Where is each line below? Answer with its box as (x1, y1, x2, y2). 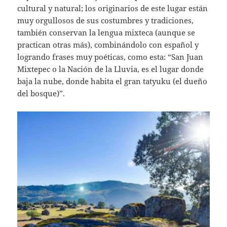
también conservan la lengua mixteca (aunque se (17, 27, 196, 37)
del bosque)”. (17, 88, 65, 98)
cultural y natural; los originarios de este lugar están (17, 3, 208, 13)
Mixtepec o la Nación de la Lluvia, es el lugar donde (17, 63, 204, 74)
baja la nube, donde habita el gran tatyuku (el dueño (17, 75, 208, 86)
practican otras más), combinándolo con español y (17, 39, 199, 50)
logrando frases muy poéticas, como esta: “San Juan (17, 51, 204, 62)
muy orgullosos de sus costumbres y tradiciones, (17, 15, 194, 25)
